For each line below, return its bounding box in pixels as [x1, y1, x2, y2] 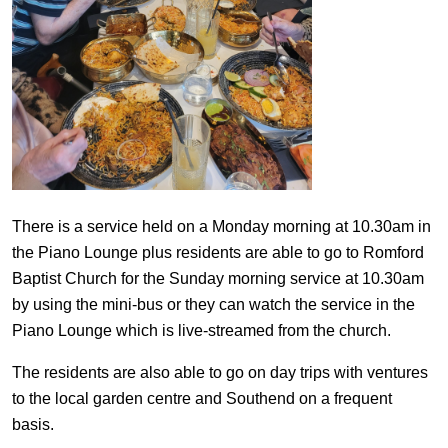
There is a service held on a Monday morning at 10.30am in [12, 218, 431, 236]
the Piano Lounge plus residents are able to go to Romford [12, 244, 424, 262]
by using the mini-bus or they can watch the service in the [12, 296, 415, 314]
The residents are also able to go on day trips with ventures [12, 364, 428, 382]
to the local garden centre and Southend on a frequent [12, 390, 392, 408]
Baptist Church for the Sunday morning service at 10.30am [12, 270, 424, 288]
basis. [12, 416, 434, 434]
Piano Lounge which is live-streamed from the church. [12, 322, 391, 340]
